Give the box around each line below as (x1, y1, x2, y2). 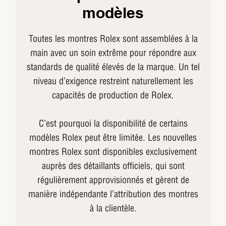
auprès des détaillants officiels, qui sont (41, 159, 185, 172)
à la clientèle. (89, 202, 137, 214)
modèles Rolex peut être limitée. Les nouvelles (29, 131, 197, 143)
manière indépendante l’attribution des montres (28, 188, 198, 200)
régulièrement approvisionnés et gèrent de (37, 174, 189, 186)
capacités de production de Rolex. (52, 89, 174, 101)
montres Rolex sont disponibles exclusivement (29, 145, 197, 157)
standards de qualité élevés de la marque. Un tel (26, 61, 200, 73)
